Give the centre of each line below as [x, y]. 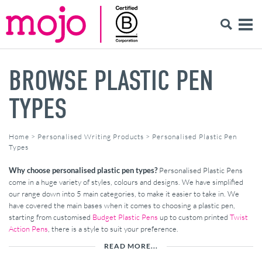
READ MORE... [131, 246]
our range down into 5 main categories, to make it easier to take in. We [124, 193]
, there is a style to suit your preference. [113, 228]
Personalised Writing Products [91, 136]
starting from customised [51, 217]
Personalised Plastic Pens [200, 170]
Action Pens [28, 228]
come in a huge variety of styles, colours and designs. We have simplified [126, 182]
